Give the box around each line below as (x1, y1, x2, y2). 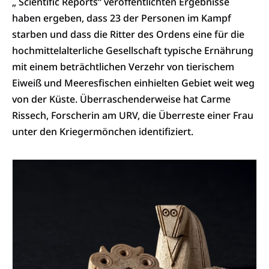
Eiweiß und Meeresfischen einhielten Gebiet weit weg (12, 76, 255, 90)
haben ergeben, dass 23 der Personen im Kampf (12, 11, 231, 25)
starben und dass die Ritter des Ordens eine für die (12, 28, 244, 41)
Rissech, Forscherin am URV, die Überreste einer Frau (12, 109, 253, 122)
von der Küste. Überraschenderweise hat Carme (12, 92, 231, 106)
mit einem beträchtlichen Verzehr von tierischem (12, 60, 234, 74)
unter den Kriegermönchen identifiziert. (12, 125, 193, 139)
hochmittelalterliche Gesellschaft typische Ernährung (12, 44, 253, 58)
